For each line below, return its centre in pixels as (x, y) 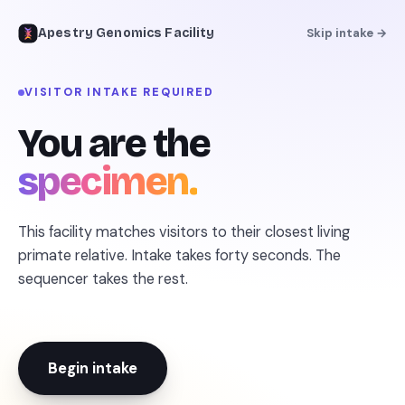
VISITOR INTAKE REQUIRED (119, 92)
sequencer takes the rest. (103, 279)
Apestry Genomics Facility (127, 33)
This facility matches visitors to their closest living (184, 232)
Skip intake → (347, 33)
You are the (114, 144)
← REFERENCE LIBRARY (100, 112)
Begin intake (93, 368)
